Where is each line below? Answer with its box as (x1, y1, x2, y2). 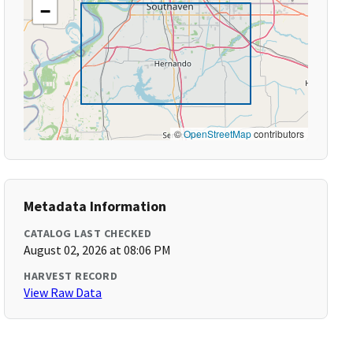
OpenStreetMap (183, 127, 251, 140)
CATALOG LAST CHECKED (24, 226, 152, 240)
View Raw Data (24, 284, 102, 300)
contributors (251, 127, 304, 140)
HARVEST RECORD (24, 269, 118, 283)
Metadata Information (24, 197, 167, 215)
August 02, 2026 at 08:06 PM (24, 242, 172, 258)
